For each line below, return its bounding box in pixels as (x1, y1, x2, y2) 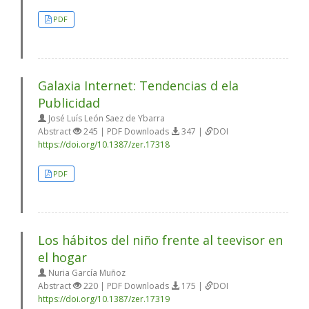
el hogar (38, 249, 87, 266)
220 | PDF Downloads (81, 280, 171, 292)
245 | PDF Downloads (81, 126, 171, 137)
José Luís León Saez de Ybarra (46, 112, 165, 124)
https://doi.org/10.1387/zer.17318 (38, 139, 170, 150)
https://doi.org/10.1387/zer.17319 (38, 293, 170, 305)
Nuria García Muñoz (46, 267, 126, 279)
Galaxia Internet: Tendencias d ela (38, 77, 239, 94)
